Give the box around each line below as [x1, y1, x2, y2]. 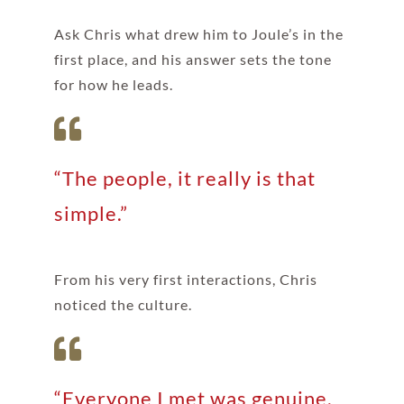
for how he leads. [53, 76, 173, 94]
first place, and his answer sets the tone [53, 50, 332, 69]
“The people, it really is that [53, 166, 316, 191]
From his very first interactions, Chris [53, 271, 317, 289]
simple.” [53, 201, 128, 226]
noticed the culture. [53, 296, 192, 314]
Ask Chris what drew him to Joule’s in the [53, 25, 344, 43]
